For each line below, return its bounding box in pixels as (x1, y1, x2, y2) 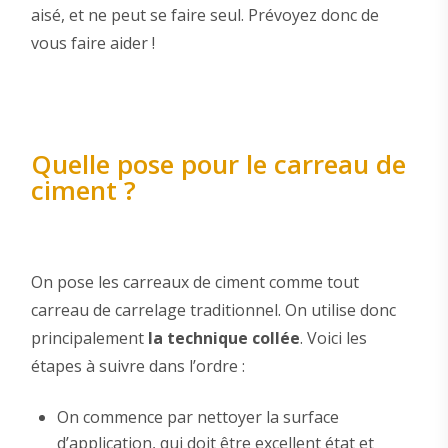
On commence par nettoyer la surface (56, 405, 339, 428)
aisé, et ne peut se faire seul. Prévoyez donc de (30, 4, 379, 27)
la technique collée (147, 326, 300, 349)
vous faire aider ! (30, 32, 155, 55)
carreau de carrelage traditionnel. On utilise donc (30, 298, 396, 321)
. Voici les (299, 326, 367, 349)
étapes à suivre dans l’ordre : (30, 354, 245, 377)
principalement (30, 326, 148, 349)
